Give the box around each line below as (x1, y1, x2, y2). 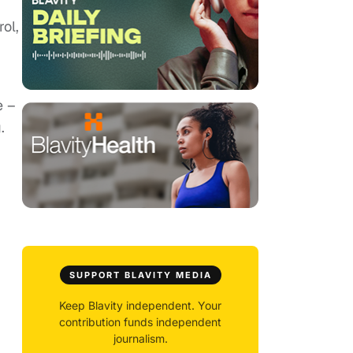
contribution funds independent (59, 315, 221, 329)
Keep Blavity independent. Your (59, 299, 221, 313)
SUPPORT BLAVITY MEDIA (69, 269, 212, 281)
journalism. (113, 332, 168, 346)
